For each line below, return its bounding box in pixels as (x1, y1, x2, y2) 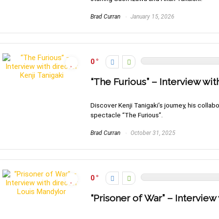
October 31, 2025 (129, 130, 175, 137)
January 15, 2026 (129, 13, 175, 21)
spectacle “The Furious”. (90, 111, 163, 119)
